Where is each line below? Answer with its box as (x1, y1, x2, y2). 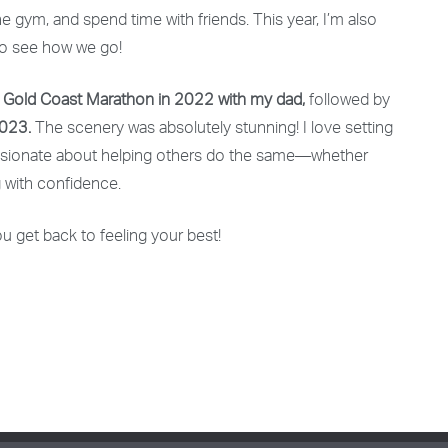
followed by (305, 94, 390, 110)
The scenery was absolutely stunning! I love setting (31, 122, 393, 138)
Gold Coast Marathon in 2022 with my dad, (3, 94, 305, 110)
